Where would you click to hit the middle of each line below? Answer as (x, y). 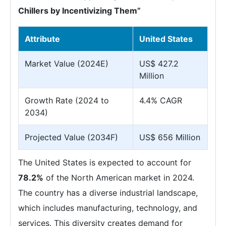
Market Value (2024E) (67, 64)
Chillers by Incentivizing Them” (79, 11)
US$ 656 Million (170, 137)
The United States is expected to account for (105, 162)
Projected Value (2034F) (71, 137)
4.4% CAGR (161, 100)
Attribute (42, 39)
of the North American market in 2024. (119, 178)
